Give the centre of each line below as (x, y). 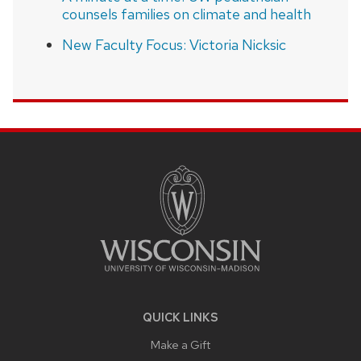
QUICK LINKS (180, 317)
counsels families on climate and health (186, 15)
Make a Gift (180, 345)
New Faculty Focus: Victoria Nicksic (174, 45)
